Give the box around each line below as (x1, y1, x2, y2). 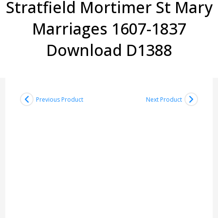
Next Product (145, 95, 182, 104)
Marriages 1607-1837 (32, 18, 186, 39)
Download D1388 (46, 39, 172, 61)
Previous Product (36, 95, 84, 104)
